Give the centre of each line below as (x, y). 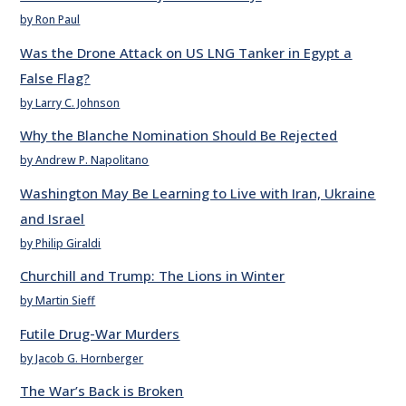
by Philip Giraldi (61, 243)
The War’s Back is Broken (102, 391)
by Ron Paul (50, 20)
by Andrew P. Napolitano (85, 160)
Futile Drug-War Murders (100, 333)
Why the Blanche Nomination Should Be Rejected (179, 135)
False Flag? (55, 77)
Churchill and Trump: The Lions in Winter (153, 276)
